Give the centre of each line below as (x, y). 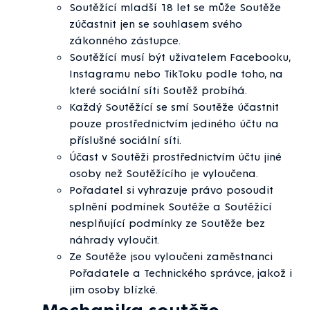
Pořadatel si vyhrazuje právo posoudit (171, 190)
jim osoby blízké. (113, 289)
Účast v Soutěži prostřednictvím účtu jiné (175, 156)
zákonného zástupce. (125, 40)
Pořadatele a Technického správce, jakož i (181, 273)
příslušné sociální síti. (125, 140)
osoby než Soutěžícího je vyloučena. (164, 173)
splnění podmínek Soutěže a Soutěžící (171, 206)
